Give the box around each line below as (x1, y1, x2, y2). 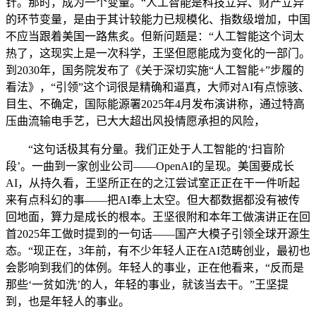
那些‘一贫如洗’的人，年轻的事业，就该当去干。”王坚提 (6, 279, 288, 291)
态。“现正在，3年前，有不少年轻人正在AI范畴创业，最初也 (6, 245, 310, 257)
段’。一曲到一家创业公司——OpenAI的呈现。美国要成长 (6, 160, 294, 172)
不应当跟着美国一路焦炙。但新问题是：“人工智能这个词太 (6, 30, 304, 42)
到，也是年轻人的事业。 (6, 296, 130, 308)
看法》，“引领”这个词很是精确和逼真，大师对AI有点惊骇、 (6, 81, 310, 93)
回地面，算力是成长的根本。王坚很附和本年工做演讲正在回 (6, 211, 310, 223)
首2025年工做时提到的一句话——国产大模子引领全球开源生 (6, 228, 310, 240)
